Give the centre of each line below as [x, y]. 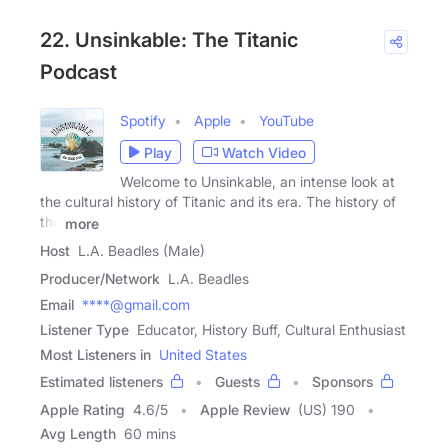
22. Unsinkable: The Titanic [169, 40]
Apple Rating [82, 410]
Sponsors [342, 382]
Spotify [143, 121]
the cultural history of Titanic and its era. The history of [218, 202]
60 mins [150, 434]
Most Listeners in [95, 355]
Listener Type [84, 330]
